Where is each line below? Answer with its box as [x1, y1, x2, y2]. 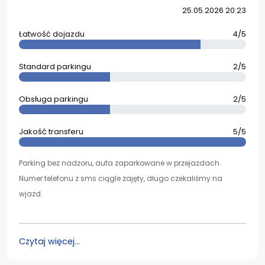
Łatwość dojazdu [19, 28, 85, 40]
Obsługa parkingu [19, 93, 88, 105]
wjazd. [19, 189, 43, 199]
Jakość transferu [19, 126, 83, 137]
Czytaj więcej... [19, 235, 80, 247]
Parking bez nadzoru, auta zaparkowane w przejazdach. [19, 158, 221, 168]
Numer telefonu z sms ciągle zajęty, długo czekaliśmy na [19, 173, 222, 183]
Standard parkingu [19, 61, 91, 72]
